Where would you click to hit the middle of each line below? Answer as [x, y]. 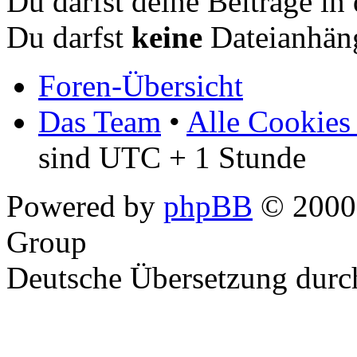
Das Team [100, 121]
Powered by [85, 206]
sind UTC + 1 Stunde [172, 157]
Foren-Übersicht [141, 85]
